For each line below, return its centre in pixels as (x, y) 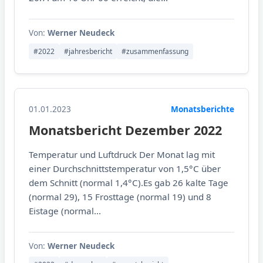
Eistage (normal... (65, 211)
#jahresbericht (88, 52)
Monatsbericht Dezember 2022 (125, 130)
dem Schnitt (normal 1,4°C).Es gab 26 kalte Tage (129, 183)
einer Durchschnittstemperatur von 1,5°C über (125, 169)
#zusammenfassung (155, 52)
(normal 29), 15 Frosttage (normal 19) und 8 (120, 197)
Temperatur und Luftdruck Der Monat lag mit (122, 155)
